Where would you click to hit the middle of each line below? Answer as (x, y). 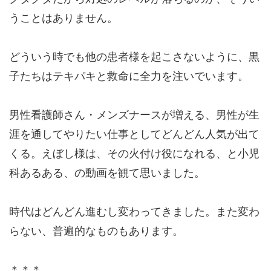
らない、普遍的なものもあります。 (96, 231)
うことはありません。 (64, 18)
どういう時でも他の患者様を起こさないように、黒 (134, 57)
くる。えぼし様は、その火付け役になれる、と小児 (134, 154)
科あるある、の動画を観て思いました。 (107, 173)
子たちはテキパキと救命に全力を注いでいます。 (129, 76)
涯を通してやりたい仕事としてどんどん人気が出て (134, 134)
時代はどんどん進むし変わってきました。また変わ (134, 212)
